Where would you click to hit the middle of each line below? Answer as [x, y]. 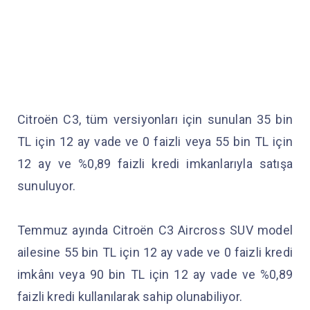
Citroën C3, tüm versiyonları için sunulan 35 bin [155, 119]
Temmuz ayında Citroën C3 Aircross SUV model [155, 230]
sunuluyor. [48, 186]
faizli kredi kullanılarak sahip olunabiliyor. [131, 297]
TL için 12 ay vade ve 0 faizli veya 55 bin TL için [155, 142]
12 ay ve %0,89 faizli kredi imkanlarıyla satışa [155, 164]
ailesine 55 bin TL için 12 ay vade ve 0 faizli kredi [155, 252]
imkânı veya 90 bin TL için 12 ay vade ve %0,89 [155, 274]
